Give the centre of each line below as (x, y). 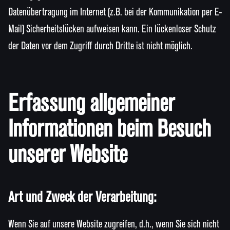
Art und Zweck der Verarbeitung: (82, 197)
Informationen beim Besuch (110, 130)
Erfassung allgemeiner (91, 104)
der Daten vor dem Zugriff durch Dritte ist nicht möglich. (100, 46)
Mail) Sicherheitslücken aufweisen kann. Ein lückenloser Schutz (112, 30)
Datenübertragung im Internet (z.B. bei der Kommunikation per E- (115, 13)
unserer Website (68, 155)
